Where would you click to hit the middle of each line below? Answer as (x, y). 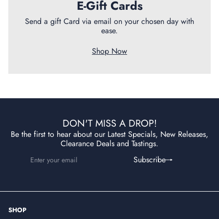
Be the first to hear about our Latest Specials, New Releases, (109, 134)
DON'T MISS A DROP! (109, 123)
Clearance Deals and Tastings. (109, 143)
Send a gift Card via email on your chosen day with (109, 21)
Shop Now (109, 51)
